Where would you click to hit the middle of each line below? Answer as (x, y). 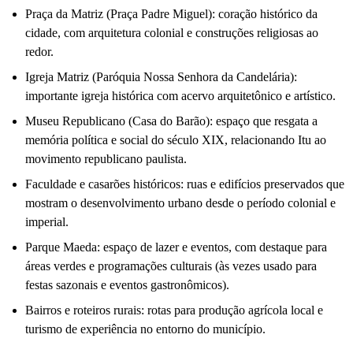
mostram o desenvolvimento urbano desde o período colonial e (180, 203)
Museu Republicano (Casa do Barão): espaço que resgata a (171, 121)
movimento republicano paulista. (106, 159)
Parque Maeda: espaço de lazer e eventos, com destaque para (176, 247)
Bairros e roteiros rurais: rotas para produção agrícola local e (174, 310)
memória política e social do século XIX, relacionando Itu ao (176, 140)
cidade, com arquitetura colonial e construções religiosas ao (172, 33)
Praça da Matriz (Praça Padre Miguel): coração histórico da (171, 14)
